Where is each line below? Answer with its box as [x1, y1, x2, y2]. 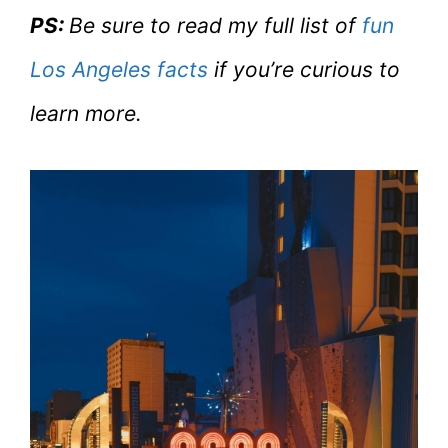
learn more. [30, 101, 142, 127]
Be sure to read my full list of [69, 13, 362, 39]
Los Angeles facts [30, 57, 208, 83]
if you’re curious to [208, 57, 400, 83]
